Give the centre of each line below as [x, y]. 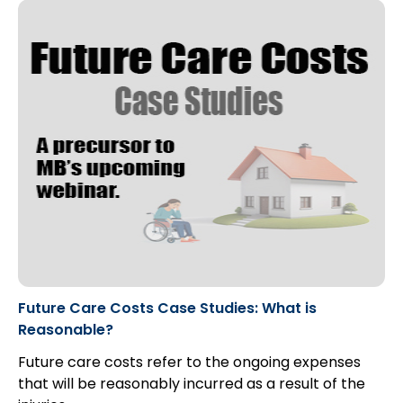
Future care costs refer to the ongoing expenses [189, 362]
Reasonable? [66, 330]
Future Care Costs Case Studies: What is [167, 308]
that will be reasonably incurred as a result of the [192, 384]
